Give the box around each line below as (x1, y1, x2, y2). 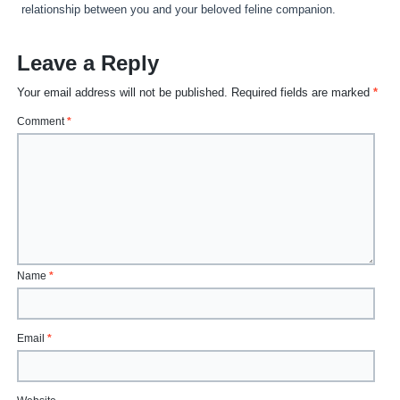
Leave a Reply (17, 51, 160, 76)
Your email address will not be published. (17, 86, 229, 100)
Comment (17, 115, 68, 129)
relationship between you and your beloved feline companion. (21, 3, 337, 17)
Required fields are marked (231, 86, 374, 100)
